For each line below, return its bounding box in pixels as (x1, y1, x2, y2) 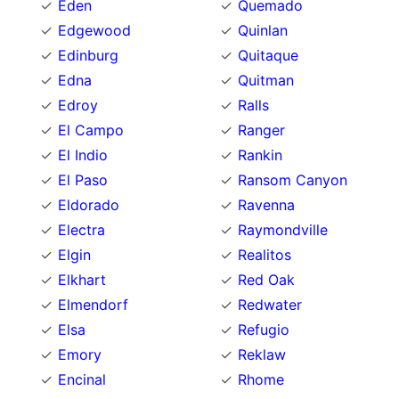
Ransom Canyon (238, 170, 347, 189)
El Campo (58, 120, 124, 139)
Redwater (238, 295, 302, 313)
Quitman (238, 70, 294, 89)
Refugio (238, 320, 289, 338)
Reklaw (238, 345, 286, 363)
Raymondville (238, 220, 328, 239)
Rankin (238, 145, 282, 164)
